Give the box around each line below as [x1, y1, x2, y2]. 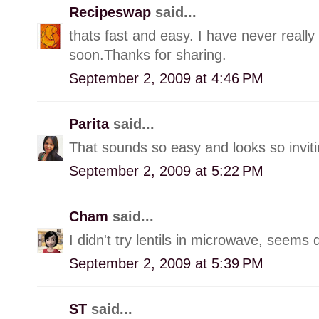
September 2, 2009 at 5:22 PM [69, 162, 263, 179]
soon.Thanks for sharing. [69, 46, 226, 63]
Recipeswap [69, 4, 155, 20]
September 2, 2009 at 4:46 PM [69, 70, 263, 86]
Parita [69, 115, 113, 132]
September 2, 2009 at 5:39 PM [69, 255, 263, 271]
